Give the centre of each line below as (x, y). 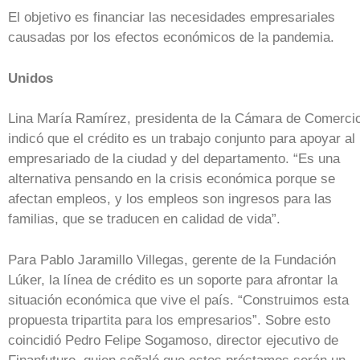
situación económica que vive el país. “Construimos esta (178, 300)
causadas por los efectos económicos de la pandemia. (171, 38)
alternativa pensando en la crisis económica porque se (172, 179)
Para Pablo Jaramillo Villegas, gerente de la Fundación (172, 260)
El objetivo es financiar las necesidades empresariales (172, 18)
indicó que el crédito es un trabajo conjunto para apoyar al (182, 139)
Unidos (31, 78)
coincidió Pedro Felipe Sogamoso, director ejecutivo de (173, 340)
